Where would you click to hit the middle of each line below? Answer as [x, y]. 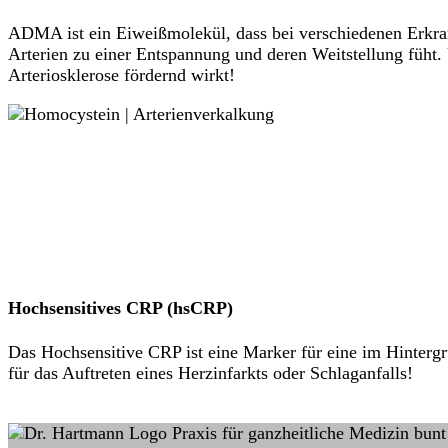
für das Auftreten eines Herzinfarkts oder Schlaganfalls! [210, 373]
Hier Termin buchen [117, 413]
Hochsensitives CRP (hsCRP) [120, 307]
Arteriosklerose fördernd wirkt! [121, 74]
